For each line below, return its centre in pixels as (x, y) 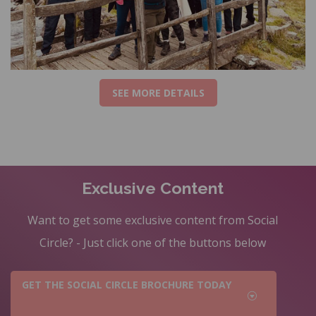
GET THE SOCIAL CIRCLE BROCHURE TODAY (127, 284)
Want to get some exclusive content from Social (152, 220)
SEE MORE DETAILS (158, 92)
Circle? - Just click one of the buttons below (152, 242)
